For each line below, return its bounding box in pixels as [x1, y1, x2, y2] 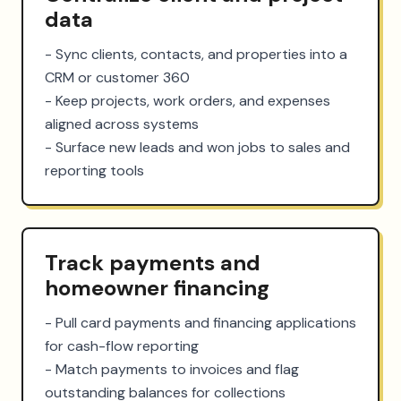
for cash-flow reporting [45, 336, 199, 355]
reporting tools [45, 160, 144, 180]
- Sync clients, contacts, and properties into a [45, 44, 347, 64]
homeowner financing [45, 273, 269, 302]
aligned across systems [45, 114, 199, 133]
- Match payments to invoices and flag [45, 359, 299, 379]
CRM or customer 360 [45, 67, 190, 87]
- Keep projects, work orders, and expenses [45, 90, 330, 110]
